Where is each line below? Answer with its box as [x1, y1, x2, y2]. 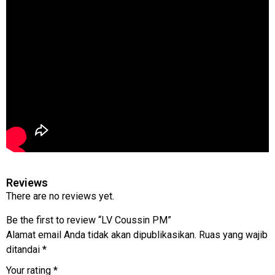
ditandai [6, 243, 42, 255]
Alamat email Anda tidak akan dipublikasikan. [6, 228, 196, 241]
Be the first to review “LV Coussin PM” [6, 214, 171, 226]
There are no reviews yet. [6, 190, 114, 203]
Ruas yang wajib [199, 228, 268, 241]
